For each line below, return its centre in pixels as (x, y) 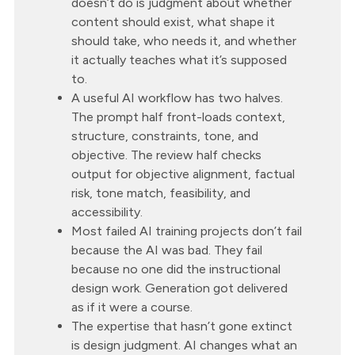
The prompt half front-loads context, (178, 117)
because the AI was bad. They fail (167, 250)
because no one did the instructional (176, 269)
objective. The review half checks (166, 155)
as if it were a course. (132, 307)
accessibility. (107, 212)
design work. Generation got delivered (179, 288)
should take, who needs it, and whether (184, 41)
